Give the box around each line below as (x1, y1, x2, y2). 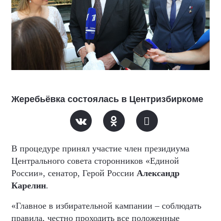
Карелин (11, 180, 46, 190)
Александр (137, 168, 180, 178)
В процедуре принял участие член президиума (11, 143, 189, 153)
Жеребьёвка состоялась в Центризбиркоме (11, 94, 203, 104)
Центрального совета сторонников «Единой (11, 155, 179, 166)
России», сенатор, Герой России (11, 168, 137, 178)
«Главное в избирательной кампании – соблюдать (11, 200, 201, 211)
